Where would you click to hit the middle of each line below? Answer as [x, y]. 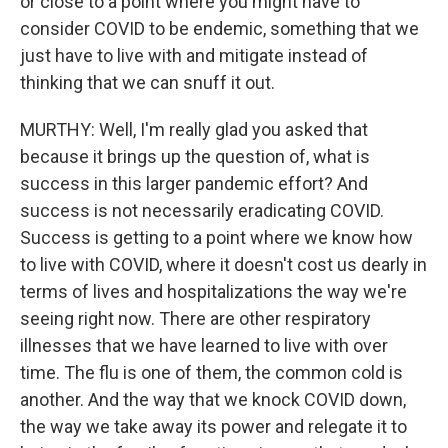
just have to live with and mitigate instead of [194, 55]
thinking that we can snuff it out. [147, 82]
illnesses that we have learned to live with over [204, 345]
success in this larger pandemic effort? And [194, 183]
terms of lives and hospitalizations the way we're [213, 291]
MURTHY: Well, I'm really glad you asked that [194, 129]
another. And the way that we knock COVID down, [213, 399]
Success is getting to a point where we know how [216, 237]
